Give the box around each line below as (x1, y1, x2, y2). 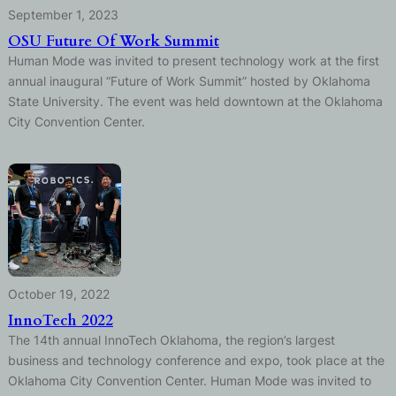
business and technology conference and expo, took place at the (7, 353, 385, 369)
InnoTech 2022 (7, 310, 113, 331)
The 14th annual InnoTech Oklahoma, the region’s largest (7, 332, 335, 348)
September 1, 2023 (7, 6, 118, 22)
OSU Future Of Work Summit (7, 30, 219, 51)
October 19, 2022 (7, 286, 110, 302)
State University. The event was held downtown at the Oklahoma (7, 93, 383, 109)
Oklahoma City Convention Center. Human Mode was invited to (7, 373, 371, 389)
